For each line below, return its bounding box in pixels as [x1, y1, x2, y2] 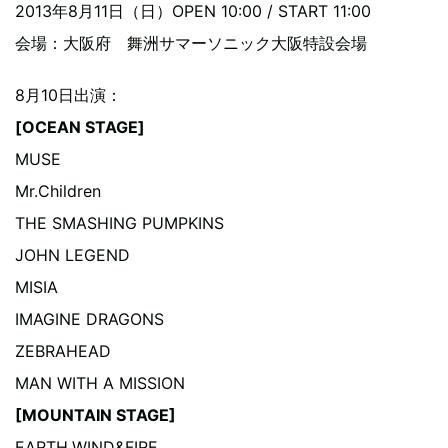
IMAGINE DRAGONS [15, 309, 164, 329]
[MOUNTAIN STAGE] [15, 405, 176, 425]
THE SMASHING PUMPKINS [15, 213, 224, 233]
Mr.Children [15, 181, 101, 201]
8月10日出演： [15, 85, 122, 105]
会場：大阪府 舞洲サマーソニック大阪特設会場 [15, 33, 367, 53]
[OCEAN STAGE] [15, 117, 145, 137]
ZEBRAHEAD [15, 341, 111, 361]
